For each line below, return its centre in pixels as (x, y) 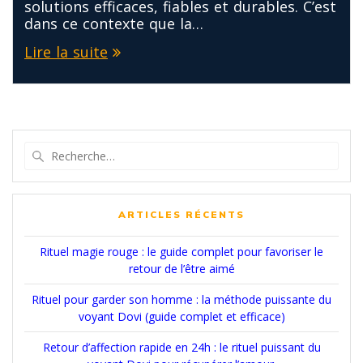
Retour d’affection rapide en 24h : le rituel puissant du (181, 347)
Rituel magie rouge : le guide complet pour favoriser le (181, 251)
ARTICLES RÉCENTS (181, 214)
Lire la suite (66, 51)
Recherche (210, 149)
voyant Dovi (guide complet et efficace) (181, 316)
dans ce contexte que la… (114, 23)
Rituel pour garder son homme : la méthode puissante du (181, 299)
